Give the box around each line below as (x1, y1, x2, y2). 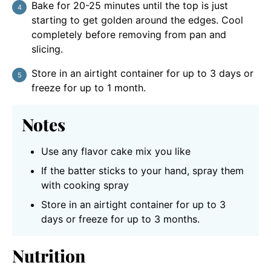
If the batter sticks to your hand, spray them (41, 164, 244, 177)
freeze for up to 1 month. (31, 81, 146, 94)
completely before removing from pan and (31, 28, 226, 41)
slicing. (31, 42, 63, 55)
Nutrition (12, 244, 85, 267)
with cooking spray (41, 178, 129, 191)
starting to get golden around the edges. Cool (31, 13, 243, 26)
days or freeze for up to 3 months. (41, 212, 200, 225)
